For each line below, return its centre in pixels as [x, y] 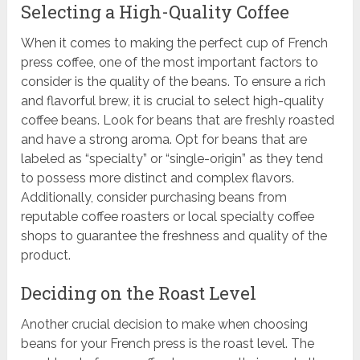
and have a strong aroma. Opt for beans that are [164, 140]
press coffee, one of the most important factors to [170, 63]
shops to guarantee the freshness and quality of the [174, 236]
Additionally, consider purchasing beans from [154, 198]
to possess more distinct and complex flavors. [158, 178]
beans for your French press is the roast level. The [168, 344]
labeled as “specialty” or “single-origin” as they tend [172, 159]
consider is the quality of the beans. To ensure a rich [174, 82]
